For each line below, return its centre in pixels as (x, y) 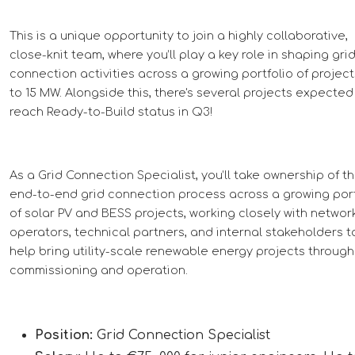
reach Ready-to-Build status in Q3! (111, 111)
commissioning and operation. (99, 270)
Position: (66, 335)
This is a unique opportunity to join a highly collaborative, (179, 35)
